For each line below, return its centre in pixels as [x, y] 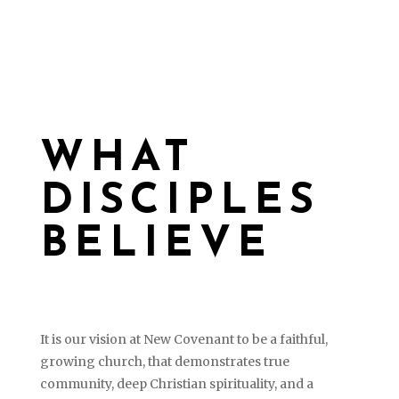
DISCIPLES [179, 202]
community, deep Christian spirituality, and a [176, 384]
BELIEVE [156, 245]
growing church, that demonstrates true [164, 362]
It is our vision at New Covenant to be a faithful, [183, 339]
